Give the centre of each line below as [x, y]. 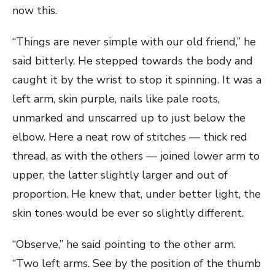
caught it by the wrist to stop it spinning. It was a [137, 80]
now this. [35, 10]
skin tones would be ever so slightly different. [128, 213]
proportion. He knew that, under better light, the [137, 194]
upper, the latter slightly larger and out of [120, 175]
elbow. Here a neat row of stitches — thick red [130, 137]
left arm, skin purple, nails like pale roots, [116, 99]
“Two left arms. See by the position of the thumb [137, 263]
